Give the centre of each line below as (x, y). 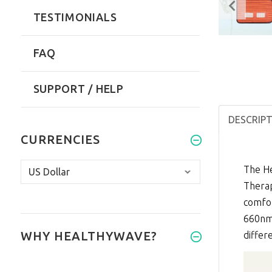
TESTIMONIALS (75, 17)
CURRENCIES (60, 140)
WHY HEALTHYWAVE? (89, 236)
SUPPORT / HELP (78, 89)
